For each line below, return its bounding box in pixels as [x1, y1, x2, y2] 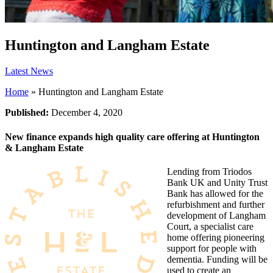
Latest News [5, 66, 53, 77]
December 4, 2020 [51, 107, 122, 118]
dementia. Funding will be [167, 253, 268, 264]
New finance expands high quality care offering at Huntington [5, 131, 260, 142]
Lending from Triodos [167, 166, 252, 177]
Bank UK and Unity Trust [167, 177, 268, 188]
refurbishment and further [167, 199, 264, 210]
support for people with [167, 243, 257, 253]
